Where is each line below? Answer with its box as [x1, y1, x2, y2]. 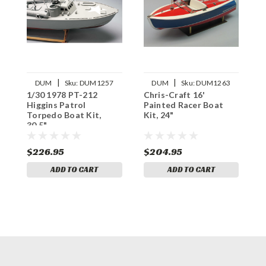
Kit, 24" [143, 109, 174, 120]
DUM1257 [79, 78, 114, 87]
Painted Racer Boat [143, 99, 223, 110]
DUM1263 [196, 78, 231, 87]
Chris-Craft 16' [143, 89, 205, 100]
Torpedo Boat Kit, [27, 109, 102, 120]
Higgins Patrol [27, 99, 86, 110]
